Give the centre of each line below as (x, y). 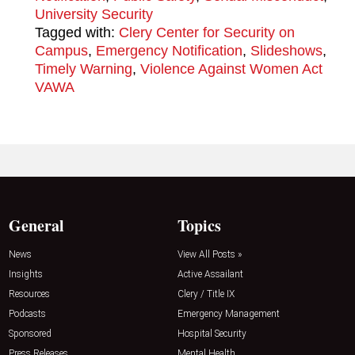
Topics (199, 226)
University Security (94, 15)
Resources (30, 294)
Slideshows (286, 51)
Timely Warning (83, 69)
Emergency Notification (169, 51)
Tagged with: (74, 33)
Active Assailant (210, 275)
